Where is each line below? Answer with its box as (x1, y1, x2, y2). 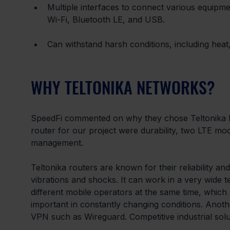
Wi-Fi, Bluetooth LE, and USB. (47, 14, 165, 25)
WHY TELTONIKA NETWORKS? (31, 75, 215, 100)
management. (31, 138, 83, 148)
